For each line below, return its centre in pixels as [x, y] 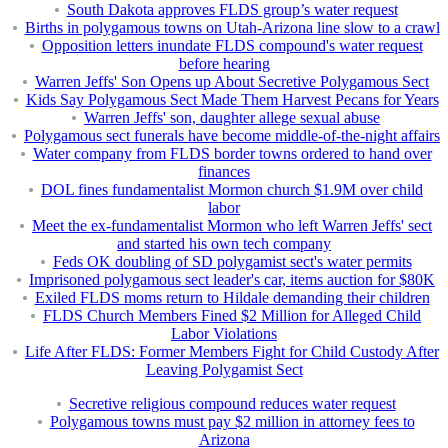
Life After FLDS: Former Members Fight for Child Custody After [232, 352]
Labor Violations [224, 334]
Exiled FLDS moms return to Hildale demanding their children [232, 298]
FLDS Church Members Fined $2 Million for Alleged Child [232, 316]
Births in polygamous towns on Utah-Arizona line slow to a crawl [232, 28]
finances [224, 172]
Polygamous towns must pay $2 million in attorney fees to [232, 422]
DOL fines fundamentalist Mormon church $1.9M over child [232, 190]
